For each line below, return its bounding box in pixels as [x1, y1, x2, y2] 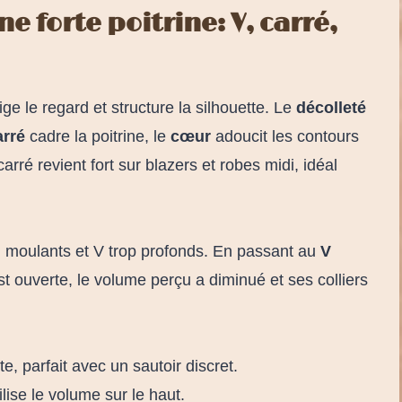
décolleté [296, 98, 366, 117]
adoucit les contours [211, 127, 359, 145]
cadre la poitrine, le [25, 127, 170, 145]
